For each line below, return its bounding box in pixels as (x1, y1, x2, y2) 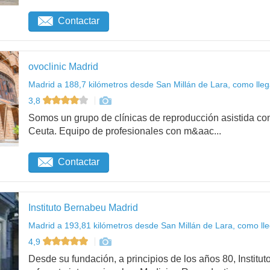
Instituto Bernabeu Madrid (28, 202, 138, 213)
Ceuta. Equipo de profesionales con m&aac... (28, 126, 221, 137)
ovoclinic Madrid (28, 61, 98, 72)
